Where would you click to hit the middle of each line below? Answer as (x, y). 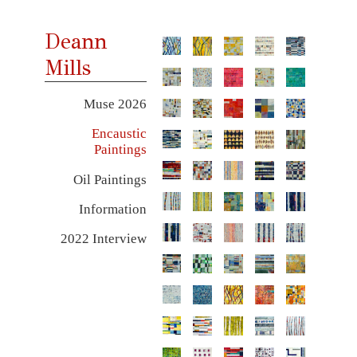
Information (112, 209)
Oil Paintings (110, 179)
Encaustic (119, 134)
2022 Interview (103, 239)
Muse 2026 (115, 104)
